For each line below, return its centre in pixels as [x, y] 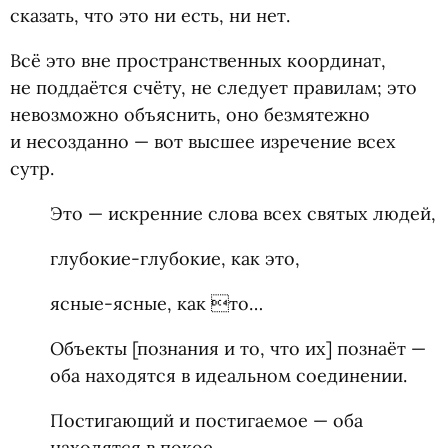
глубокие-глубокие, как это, [175, 258]
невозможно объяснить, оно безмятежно [190, 114]
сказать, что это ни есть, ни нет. [150, 15]
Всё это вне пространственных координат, [198, 60]
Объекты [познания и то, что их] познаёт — [238, 348]
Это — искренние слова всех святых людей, [243, 213]
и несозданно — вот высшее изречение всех [203, 141]
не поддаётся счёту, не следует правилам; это [213, 87]
